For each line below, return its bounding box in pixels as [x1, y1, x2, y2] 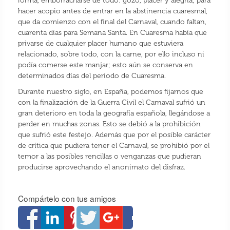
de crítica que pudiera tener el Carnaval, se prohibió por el [17, 141, 209, 150]
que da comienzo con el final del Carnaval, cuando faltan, [17, 17, 206, 27]
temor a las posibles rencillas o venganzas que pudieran [17, 152, 201, 161]
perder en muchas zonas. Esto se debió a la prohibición [17, 120, 201, 129]
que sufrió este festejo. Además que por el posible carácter [17, 130, 210, 140]
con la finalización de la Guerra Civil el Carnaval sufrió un [17, 98, 205, 107]
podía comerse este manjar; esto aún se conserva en [17, 61, 193, 70]
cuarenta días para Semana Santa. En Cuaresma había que [17, 28, 207, 37]
